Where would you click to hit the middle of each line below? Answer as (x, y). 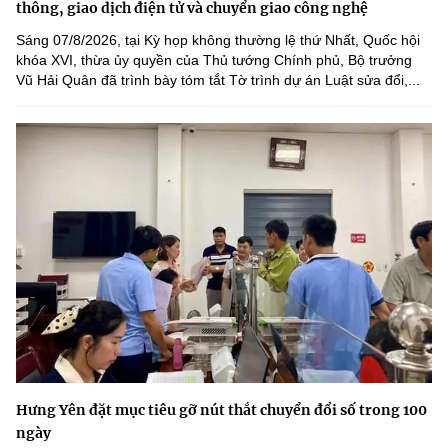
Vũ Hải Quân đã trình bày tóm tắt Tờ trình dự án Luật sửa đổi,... (218, 79)
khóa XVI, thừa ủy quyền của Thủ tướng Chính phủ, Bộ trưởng (214, 59)
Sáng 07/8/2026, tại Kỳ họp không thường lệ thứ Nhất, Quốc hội (218, 39)
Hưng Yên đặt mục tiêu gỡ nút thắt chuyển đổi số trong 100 (221, 409)
